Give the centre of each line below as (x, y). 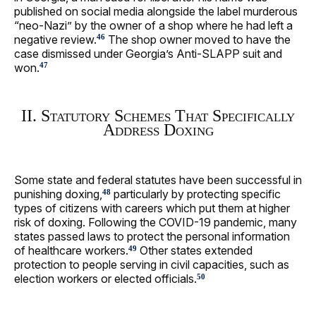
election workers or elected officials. (105, 279)
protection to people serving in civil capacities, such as (152, 265)
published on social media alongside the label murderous (156, 11)
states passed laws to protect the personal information (152, 237)
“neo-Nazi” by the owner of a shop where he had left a (153, 25)
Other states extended (195, 251)
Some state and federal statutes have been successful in (158, 180)
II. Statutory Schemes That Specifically (158, 115)
